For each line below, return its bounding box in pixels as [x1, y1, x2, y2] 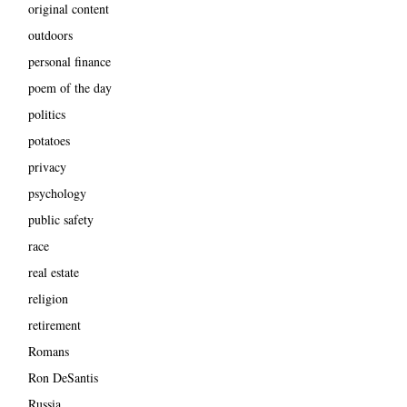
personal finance [27, 53, 111, 71]
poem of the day [27, 79, 112, 97]
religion [27, 290, 68, 308]
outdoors [27, 26, 73, 45]
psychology [27, 184, 86, 203]
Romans [27, 342, 69, 361]
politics [27, 105, 65, 124]
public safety [27, 211, 94, 229]
